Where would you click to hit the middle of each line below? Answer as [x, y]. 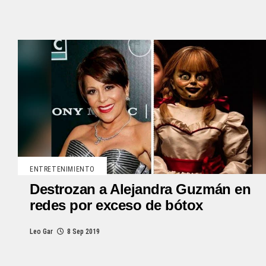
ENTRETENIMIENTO [62, 169]
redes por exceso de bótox [116, 205]
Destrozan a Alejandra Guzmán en [140, 189]
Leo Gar [41, 232]
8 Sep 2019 [83, 232]
